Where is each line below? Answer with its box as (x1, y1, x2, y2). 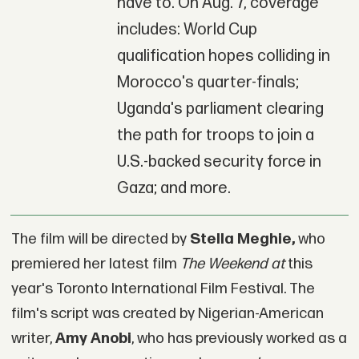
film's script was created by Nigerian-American (10, 305, 324, 324)
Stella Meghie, (189, 230, 298, 249)
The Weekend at (179, 255, 288, 274)
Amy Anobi (54, 329, 131, 349)
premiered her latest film (10, 255, 180, 274)
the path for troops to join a (116, 126, 314, 146)
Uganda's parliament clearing (116, 99, 324, 119)
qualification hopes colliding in (116, 46, 330, 67)
